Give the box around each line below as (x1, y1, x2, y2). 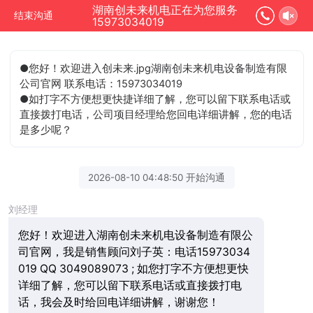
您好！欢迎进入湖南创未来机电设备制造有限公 (17, 228, 253, 242)
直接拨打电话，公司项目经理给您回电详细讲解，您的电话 (20, 108, 293, 121)
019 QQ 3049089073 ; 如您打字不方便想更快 (17, 261, 249, 275)
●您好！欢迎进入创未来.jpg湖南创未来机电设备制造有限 (20, 61, 288, 75)
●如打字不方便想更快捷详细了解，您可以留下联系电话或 (20, 92, 291, 105)
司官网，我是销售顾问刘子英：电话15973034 (17, 245, 250, 259)
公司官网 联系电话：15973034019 (20, 77, 183, 90)
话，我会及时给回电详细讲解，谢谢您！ (17, 295, 219, 309)
